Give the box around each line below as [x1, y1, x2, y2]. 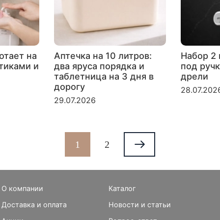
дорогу [54, 81, 85, 92]
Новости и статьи [109, 200, 171, 209]
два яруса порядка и [54, 60, 144, 71]
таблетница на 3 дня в [54, 71, 154, 82]
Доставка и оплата [1, 200, 67, 209]
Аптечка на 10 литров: [54, 50, 152, 61]
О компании [1, 184, 44, 193]
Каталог [109, 184, 137, 193]
